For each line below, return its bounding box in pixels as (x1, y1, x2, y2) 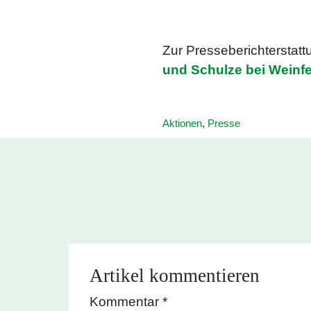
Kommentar (90, 294, 162, 309)
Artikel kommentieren (90, 264, 260, 286)
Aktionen (162, 117, 202, 129)
